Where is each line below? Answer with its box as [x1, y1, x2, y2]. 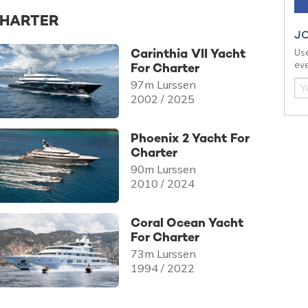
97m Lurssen [130, 77, 196, 91]
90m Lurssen [130, 162, 196, 176]
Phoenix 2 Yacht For [130, 130, 250, 146]
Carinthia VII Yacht [130, 45, 245, 61]
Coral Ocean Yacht [130, 214, 243, 231]
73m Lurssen [130, 247, 196, 261]
